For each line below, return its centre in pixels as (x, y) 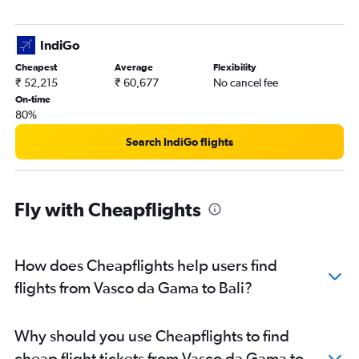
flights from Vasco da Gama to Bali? (133, 288)
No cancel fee (246, 83)
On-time (33, 100)
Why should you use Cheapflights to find (152, 336)
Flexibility (235, 68)
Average (133, 68)
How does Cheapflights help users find (146, 265)
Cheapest (36, 68)
